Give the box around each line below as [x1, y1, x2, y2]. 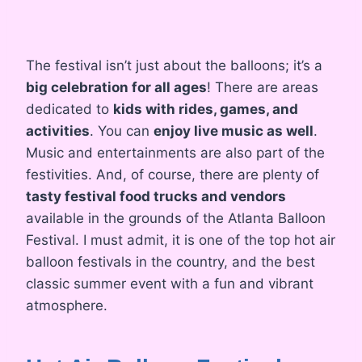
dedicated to [26, 101, 113, 118]
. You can [90, 123, 154, 140]
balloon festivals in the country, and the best [26, 254, 315, 271]
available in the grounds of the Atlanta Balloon [26, 210, 326, 227]
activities [26, 123, 90, 140]
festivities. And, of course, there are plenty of [26, 166, 319, 183]
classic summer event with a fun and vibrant [26, 276, 314, 293]
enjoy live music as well [154, 123, 314, 140]
